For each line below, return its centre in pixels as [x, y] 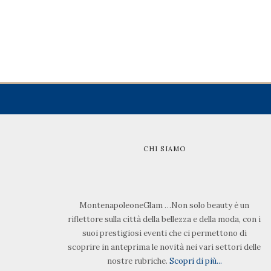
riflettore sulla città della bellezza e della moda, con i [165, 219]
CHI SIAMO [165, 149]
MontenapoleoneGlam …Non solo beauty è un [165, 205]
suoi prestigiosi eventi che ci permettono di [164, 233]
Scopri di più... [195, 261]
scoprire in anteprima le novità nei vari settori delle [165, 247]
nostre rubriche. [138, 261]
